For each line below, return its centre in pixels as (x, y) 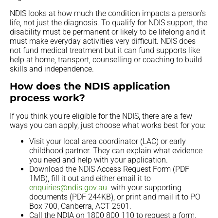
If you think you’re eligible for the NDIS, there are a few (101, 116)
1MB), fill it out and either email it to (90, 179)
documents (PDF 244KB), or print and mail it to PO (115, 197)
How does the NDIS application (90, 86)
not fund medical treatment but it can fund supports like (105, 50)
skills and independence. (52, 69)
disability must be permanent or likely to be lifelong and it (108, 32)
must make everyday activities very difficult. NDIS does (103, 41)
